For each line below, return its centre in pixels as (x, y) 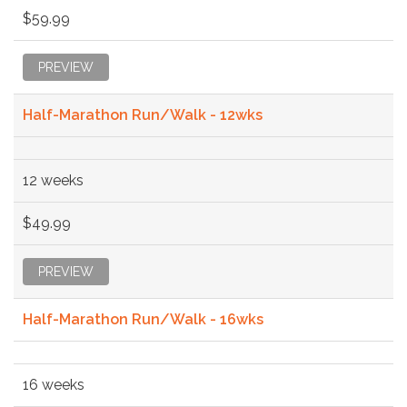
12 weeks (53, 180)
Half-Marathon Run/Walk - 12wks (143, 114)
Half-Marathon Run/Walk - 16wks (143, 319)
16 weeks (54, 384)
